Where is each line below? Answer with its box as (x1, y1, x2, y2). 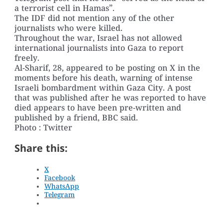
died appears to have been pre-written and (14, 104, 182, 114)
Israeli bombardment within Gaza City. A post (14, 84, 192, 94)
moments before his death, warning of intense (14, 74, 193, 84)
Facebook (44, 174, 76, 183)
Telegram (44, 191, 75, 200)
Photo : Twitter (14, 123, 73, 134)
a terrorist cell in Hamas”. (14, 4, 115, 14)
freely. (14, 54, 40, 64)
